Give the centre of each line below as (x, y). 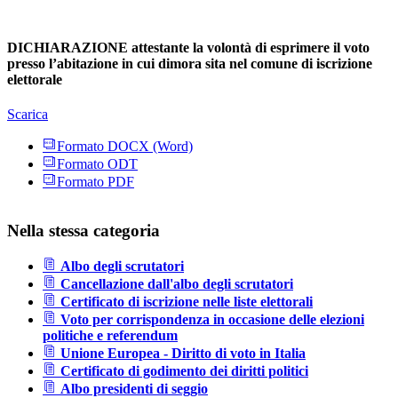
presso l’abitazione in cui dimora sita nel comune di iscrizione (190, 63)
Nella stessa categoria (84, 230)
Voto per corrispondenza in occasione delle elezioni (212, 320)
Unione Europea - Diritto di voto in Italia (183, 354)
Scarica (28, 114)
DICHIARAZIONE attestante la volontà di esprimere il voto (188, 47)
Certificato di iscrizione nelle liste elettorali (187, 302)
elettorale (35, 79)
